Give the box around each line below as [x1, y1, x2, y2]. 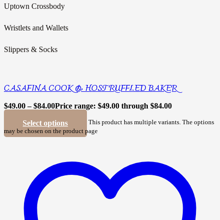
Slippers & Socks [4, 45, 57, 54]
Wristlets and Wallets [4, 23, 68, 32]
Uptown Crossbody [4, 1, 65, 10]
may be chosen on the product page [4, 128, 98, 135]
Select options [23, 119, 68, 128]
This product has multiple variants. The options [88, 119, 214, 126]
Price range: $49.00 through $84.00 [55, 102, 172, 110]
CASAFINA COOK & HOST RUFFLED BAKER [4, 82, 177, 97]
